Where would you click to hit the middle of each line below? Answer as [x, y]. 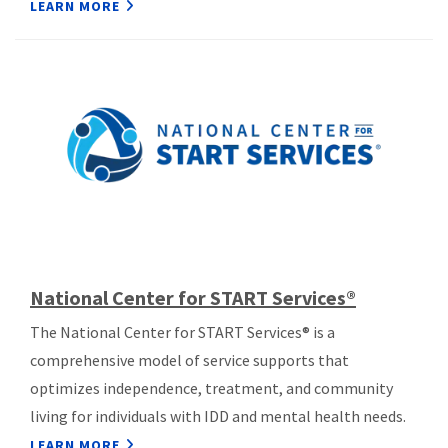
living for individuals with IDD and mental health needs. [218, 415]
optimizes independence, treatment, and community [211, 387]
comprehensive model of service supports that [189, 359]
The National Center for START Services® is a [182, 331]
